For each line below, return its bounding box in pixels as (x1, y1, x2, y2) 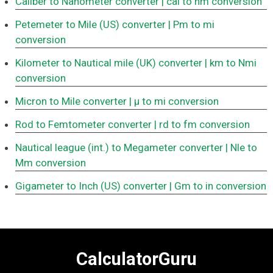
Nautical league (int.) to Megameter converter (15, 141, 223, 154)
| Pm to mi (168, 18, 214, 31)
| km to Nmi (205, 57, 257, 69)
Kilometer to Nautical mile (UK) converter (15, 57, 202, 69)
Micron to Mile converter (15, 95, 127, 108)
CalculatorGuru (76, 248, 197, 269)
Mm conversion (15, 157, 86, 169)
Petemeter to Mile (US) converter (15, 18, 166, 31)
